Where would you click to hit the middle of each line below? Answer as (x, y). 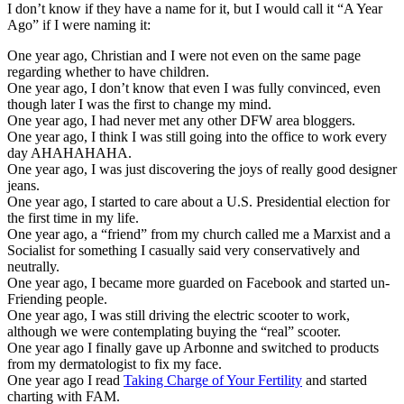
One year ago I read (65, 380)
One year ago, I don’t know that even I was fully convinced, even (194, 87)
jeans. (23, 185)
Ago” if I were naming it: (79, 24)
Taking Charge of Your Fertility (213, 380)
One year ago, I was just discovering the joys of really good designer (202, 169)
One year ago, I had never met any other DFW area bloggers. (181, 120)
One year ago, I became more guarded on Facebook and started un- (198, 282)
